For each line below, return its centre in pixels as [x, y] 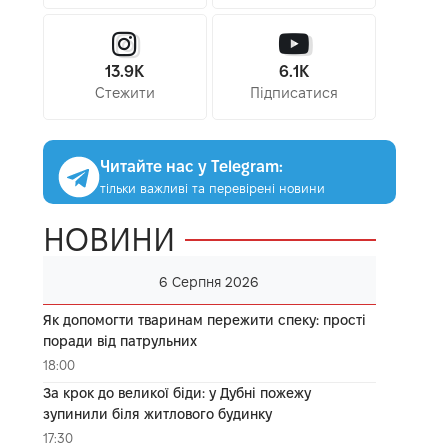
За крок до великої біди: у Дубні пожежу [176, 392]
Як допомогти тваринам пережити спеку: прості [204, 319]
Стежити [124, 92]
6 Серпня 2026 [209, 281]
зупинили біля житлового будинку [157, 413]
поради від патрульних [119, 340]
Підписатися [293, 92]
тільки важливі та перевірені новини [212, 187]
